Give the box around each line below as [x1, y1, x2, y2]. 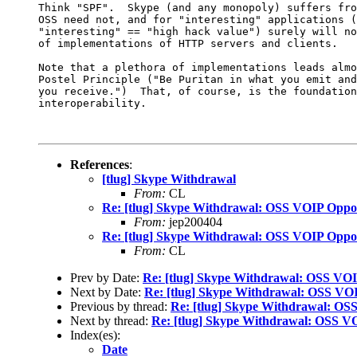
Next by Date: [70, 284, 144, 299]
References [70, 157, 129, 171]
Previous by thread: [70, 299, 171, 313]
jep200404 [166, 214, 222, 229]
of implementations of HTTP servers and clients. [38, 37, 338, 49]
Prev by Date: [70, 270, 143, 284]
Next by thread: [70, 313, 151, 328]
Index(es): [70, 328, 120, 342]
